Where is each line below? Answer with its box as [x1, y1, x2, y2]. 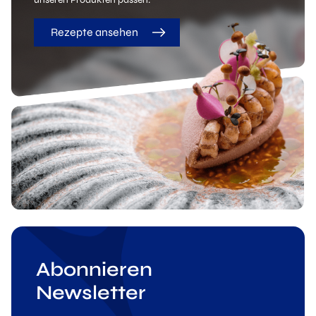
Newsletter [36, 281, 146, 305]
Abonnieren [36, 257, 152, 282]
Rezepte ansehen [51, 25, 138, 39]
